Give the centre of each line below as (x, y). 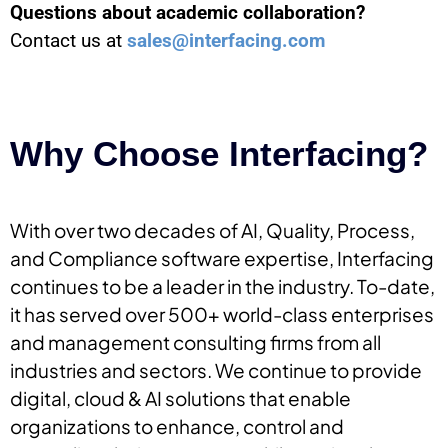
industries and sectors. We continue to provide (216, 370)
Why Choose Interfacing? (219, 154)
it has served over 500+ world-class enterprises (222, 314)
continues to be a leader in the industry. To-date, (222, 286)
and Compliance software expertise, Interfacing (222, 258)
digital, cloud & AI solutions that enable (180, 398)
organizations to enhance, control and (177, 426)
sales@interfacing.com (226, 41)
